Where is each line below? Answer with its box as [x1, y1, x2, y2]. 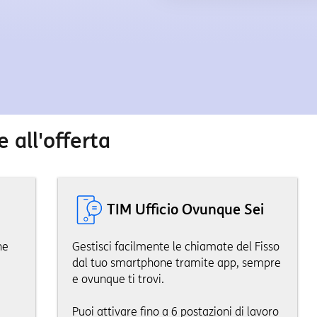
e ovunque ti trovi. [71, 272, 164, 286]
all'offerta [9, 127, 110, 154]
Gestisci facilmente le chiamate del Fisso [71, 240, 279, 253]
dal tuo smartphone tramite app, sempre [71, 256, 281, 270]
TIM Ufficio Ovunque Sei [106, 200, 264, 218]
